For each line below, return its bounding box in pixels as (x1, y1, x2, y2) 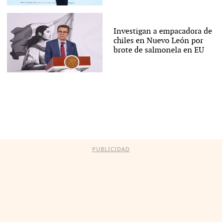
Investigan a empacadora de (113, 26, 212, 36)
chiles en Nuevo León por (113, 36, 203, 46)
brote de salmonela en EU (113, 45, 204, 55)
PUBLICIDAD (92, 145, 130, 153)
